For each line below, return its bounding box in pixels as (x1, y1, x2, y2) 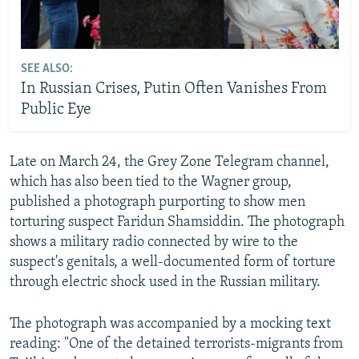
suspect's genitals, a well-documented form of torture (10, 255, 336, 270)
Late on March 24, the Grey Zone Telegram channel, (10, 155, 329, 170)
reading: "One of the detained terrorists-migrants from (10, 337, 343, 352)
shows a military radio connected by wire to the (10, 235, 298, 250)
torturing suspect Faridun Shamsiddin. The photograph (10, 215, 345, 230)
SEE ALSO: (20, 62, 73, 75)
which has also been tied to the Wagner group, (10, 175, 292, 190)
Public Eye (20, 101, 91, 118)
